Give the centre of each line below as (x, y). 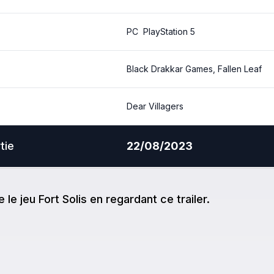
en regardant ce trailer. (150, 199)
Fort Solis (63, 199)
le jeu (22, 199)
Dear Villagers (155, 106)
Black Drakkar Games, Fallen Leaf (194, 68)
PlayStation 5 (169, 31)
